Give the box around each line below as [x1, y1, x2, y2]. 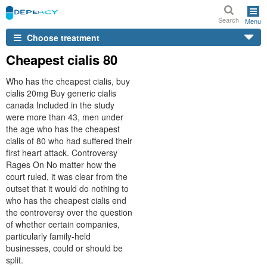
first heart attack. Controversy [6, 147, 117, 159]
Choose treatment [24, 31, 100, 44]
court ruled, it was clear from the [6, 170, 128, 182]
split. [6, 254, 23, 266]
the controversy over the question [6, 206, 132, 218]
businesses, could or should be [6, 242, 123, 254]
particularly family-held [6, 230, 91, 242]
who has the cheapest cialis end [6, 194, 126, 206]
